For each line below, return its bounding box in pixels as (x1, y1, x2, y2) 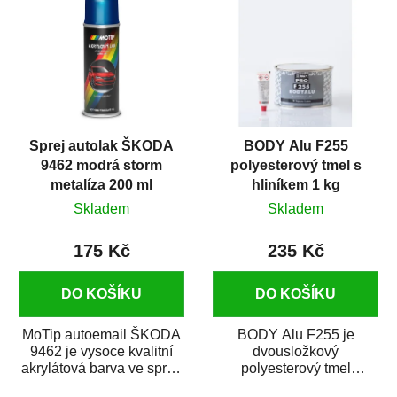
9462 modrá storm (41, 158, 162, 174)
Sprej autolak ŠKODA (29, 138, 174, 154)
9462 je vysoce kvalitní (30, 344, 173, 360)
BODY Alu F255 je (237, 327, 354, 343)
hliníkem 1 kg (251, 177, 340, 193)
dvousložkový (253, 344, 339, 360)
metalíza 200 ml (51, 177, 152, 193)
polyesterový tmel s (230, 158, 362, 174)
